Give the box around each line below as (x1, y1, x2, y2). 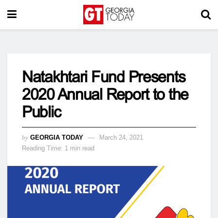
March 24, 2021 (99, 133, 143, 141)
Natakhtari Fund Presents (22, 68, 185, 86)
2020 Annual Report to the (22, 86, 188, 103)
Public (22, 103, 61, 121)
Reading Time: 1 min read (22, 144, 94, 152)
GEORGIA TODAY (30, 133, 83, 141)
